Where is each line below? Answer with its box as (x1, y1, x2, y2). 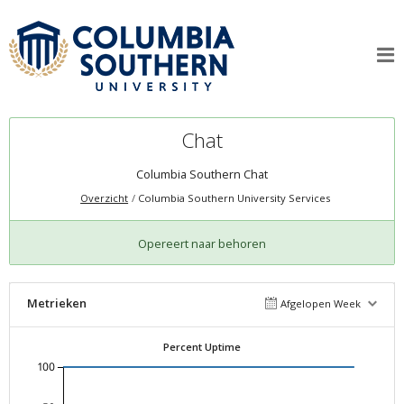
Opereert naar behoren (138, 234, 266, 252)
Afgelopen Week (280, 296, 362, 310)
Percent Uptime (163, 339, 241, 353)
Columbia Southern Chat (136, 166, 268, 183)
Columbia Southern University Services (138, 191, 331, 206)
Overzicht (80, 191, 129, 206)
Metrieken (26, 294, 87, 311)
